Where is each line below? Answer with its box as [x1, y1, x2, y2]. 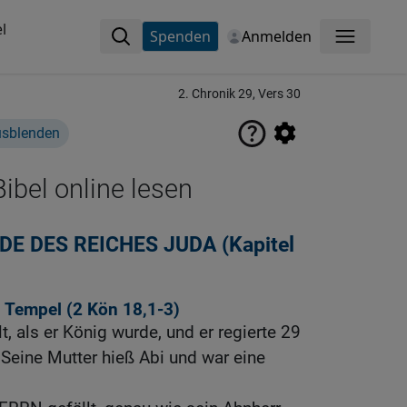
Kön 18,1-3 [87, 299, 174, 321]
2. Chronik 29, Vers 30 [178, 86, 301, 102]
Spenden [149, 26, 211, 46]
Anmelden [241, 26, 312, 46]
